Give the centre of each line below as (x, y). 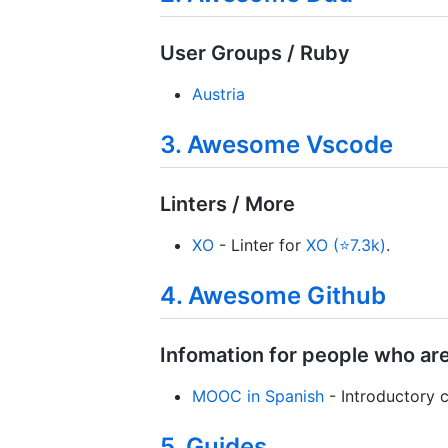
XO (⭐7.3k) (346, 245)
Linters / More (227, 204)
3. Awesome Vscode (276, 144)
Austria (218, 93)
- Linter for (260, 245)
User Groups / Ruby (255, 52)
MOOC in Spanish (258, 396)
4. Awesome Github (273, 296)
